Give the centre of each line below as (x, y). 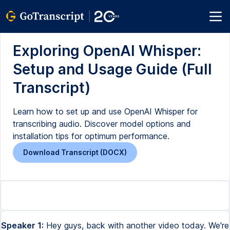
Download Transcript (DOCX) (75, 152)
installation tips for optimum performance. (91, 136)
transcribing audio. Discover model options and (102, 124)
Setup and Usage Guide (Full (112, 69)
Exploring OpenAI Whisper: (107, 51)
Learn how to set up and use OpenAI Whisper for (105, 111)
